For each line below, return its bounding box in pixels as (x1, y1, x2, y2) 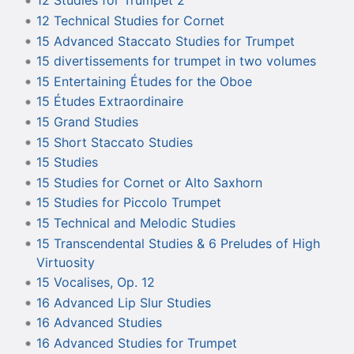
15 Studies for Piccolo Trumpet (36, 194, 221, 211)
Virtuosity (36, 254, 95, 270)
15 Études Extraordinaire (36, 93, 183, 110)
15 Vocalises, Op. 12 (36, 274, 155, 291)
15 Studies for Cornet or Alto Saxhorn (36, 174, 262, 190)
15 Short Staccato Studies (36, 134, 193, 150)
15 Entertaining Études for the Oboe (36, 73, 252, 89)
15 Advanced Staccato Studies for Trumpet (36, 32, 295, 49)
